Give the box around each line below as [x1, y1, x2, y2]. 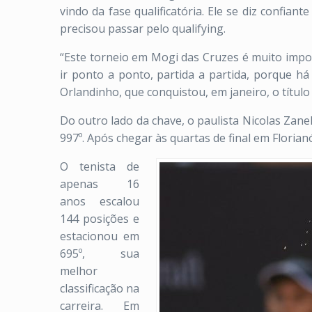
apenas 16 [60, 176, 139, 192]
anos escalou [60, 194, 139, 209]
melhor [60, 263, 97, 279]
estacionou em [60, 228, 139, 244]
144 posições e [60, 211, 139, 226]
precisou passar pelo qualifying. [60, 21, 228, 36]
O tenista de [60, 159, 139, 174]
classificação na [60, 281, 139, 296]
